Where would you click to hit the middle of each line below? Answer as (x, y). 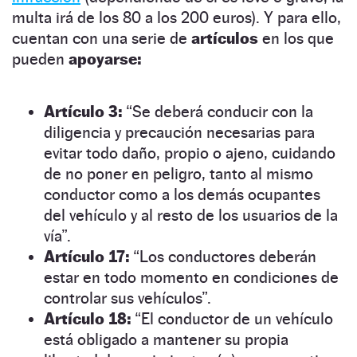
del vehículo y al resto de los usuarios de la (191, 215)
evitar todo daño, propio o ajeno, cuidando (190, 153)
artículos (227, 38)
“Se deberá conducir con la (218, 111)
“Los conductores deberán (225, 256)
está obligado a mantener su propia (166, 339)
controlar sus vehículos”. (127, 298)
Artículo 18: (89, 318)
